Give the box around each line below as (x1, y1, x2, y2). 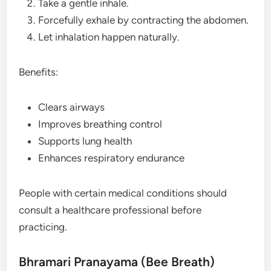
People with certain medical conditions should (19, 186, 227, 199)
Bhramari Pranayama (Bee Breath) (19, 253, 215, 269)
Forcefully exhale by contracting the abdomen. (38, 13, 249, 26)
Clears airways (38, 100, 105, 113)
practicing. (19, 220, 68, 233)
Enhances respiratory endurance (38, 151, 185, 164)
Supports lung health (38, 134, 132, 147)
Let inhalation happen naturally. (38, 30, 180, 43)
